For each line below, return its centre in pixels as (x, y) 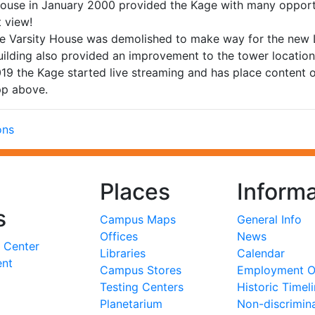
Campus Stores (140, 270)
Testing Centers (141, 287)
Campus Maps (137, 219)
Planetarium (131, 304)
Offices (118, 236)
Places (135, 192)
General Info (269, 219)
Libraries (122, 253)
